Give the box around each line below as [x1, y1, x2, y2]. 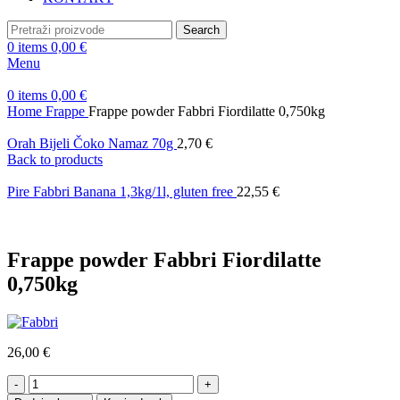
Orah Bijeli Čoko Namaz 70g [7, 136, 177, 151]
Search [183, 23, 220, 37]
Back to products [7, 152, 103, 167]
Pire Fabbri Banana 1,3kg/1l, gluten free [7, 184, 237, 199]
